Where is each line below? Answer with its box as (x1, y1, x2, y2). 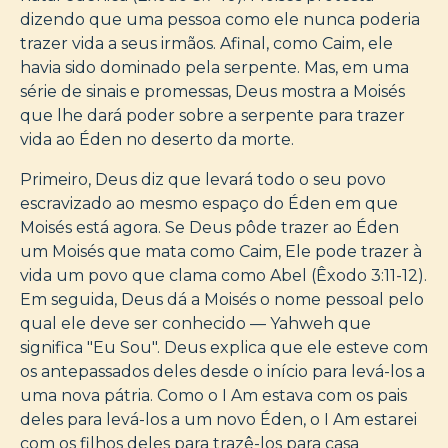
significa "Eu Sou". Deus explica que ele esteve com (20, 337, 428, 357)
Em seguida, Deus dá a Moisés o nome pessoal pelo (20, 289, 424, 309)
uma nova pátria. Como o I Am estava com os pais (20, 385, 407, 405)
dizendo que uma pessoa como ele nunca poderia (20, 9, 420, 29)
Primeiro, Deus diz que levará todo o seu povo (20, 169, 386, 189)
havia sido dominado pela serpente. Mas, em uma (20, 57, 409, 77)
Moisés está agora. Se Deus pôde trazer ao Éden (20, 217, 399, 237)
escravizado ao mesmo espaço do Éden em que (20, 193, 398, 213)
